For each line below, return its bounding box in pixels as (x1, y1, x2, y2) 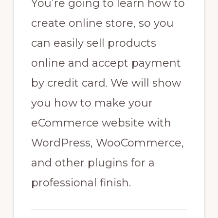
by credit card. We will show (31, 76, 181, 90)
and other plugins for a (31, 156, 155, 170)
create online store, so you (31, 17, 174, 30)
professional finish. (31, 176, 131, 190)
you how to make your (31, 96, 153, 110)
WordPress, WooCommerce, (31, 136, 184, 150)
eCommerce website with (31, 116, 171, 130)
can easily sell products (31, 36, 156, 50)
